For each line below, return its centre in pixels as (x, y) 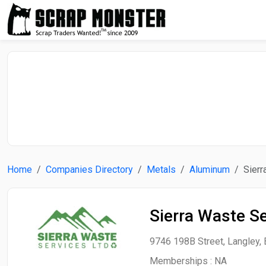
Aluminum (210, 170)
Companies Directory (89, 170)
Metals (161, 170)
